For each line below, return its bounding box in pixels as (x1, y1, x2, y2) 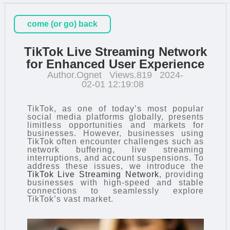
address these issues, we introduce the (27, 161, 204, 170)
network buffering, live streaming (27, 145, 204, 154)
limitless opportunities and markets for (27, 120, 204, 129)
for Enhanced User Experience (26, 56, 205, 71)
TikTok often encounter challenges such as (27, 137, 204, 146)
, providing (159, 169, 204, 179)
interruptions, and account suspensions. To (27, 153, 204, 162)
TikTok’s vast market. (27, 194, 113, 203)
